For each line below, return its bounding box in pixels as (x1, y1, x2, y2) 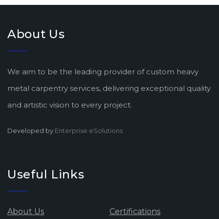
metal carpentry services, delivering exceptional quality (7, 84, 211, 93)
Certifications (109, 207, 160, 216)
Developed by (7, 127, 55, 134)
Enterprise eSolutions (55, 127, 123, 134)
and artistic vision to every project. (7, 100, 132, 109)
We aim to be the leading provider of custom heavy (7, 67, 198, 76)
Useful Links (7, 167, 85, 181)
